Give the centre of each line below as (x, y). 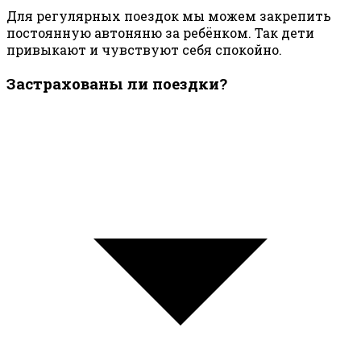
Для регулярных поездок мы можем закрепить (169, 15)
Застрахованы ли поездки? (117, 83)
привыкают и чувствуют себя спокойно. (144, 49)
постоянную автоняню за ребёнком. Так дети (160, 32)
